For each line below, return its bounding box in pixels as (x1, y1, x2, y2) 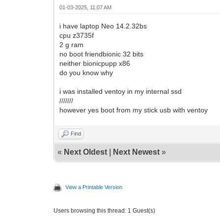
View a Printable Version (65, 184, 123, 190)
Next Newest (113, 147, 160, 156)
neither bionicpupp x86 (59, 59, 131, 67)
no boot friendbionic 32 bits (59, 50, 144, 58)
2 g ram (59, 40, 84, 49)
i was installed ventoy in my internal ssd (59, 87, 182, 95)
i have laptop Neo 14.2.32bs (59, 22, 149, 30)
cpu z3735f (59, 31, 94, 39)
